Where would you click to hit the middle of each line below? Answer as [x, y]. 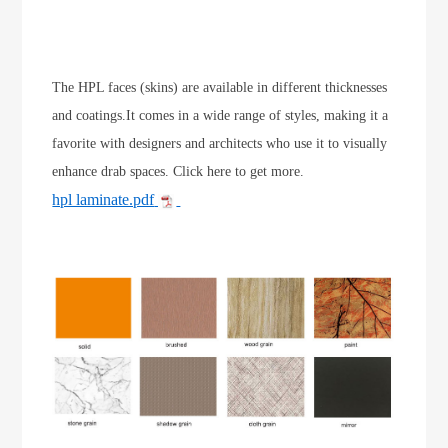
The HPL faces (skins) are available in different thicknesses [220, 88]
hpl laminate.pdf [103, 200]
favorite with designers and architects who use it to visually [220, 144]
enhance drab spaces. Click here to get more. [178, 172]
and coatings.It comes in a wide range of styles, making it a [220, 116]
